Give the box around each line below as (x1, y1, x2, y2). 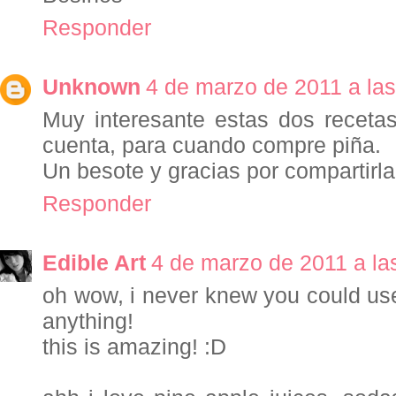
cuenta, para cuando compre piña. (42, 133, 381, 158)
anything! (42, 308, 133, 334)
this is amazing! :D (42, 334, 226, 360)
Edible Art (42, 250, 146, 276)
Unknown (42, 74, 141, 100)
